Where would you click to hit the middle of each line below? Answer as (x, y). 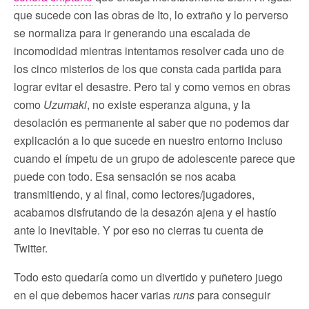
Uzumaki (65, 104)
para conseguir (232, 295)
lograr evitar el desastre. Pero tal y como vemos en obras (152, 86)
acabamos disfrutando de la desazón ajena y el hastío (145, 212)
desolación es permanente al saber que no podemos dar (151, 122)
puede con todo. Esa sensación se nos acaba (125, 176)
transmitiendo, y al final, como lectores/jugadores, (134, 194)
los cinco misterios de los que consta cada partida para (148, 68)
